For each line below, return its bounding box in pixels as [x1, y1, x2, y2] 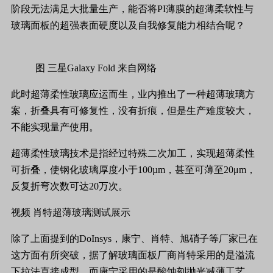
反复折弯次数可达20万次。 [11, 181, 128, 191]
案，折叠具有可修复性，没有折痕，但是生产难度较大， [11, 105, 255, 116]
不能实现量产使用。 [11, 122, 99, 132]
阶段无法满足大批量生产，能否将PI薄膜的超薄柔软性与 [11, 4, 253, 14]
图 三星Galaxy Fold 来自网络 [35, 63, 157, 73]
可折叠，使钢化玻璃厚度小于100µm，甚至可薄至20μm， [11, 165, 256, 175]
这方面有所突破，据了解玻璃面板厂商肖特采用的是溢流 [11, 250, 255, 260]
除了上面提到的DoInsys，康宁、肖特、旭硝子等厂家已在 [11, 233, 258, 244]
